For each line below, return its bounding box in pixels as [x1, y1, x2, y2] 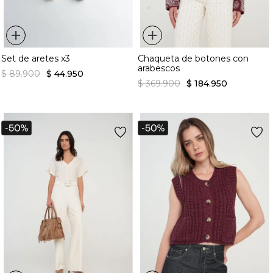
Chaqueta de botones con [138, 52, 249, 64]
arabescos [138, 62, 180, 74]
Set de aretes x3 [1, 52, 70, 64]
